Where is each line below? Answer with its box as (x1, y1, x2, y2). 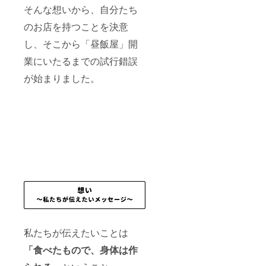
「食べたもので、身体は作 (24, 242, 138, 256)
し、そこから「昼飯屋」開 (24, 36, 138, 50)
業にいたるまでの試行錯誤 (24, 53, 138, 68)
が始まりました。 (24, 71, 100, 85)
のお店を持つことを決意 (24, 19, 128, 33)
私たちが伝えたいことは (24, 225, 128, 239)
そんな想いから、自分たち (24, 2, 138, 16)
